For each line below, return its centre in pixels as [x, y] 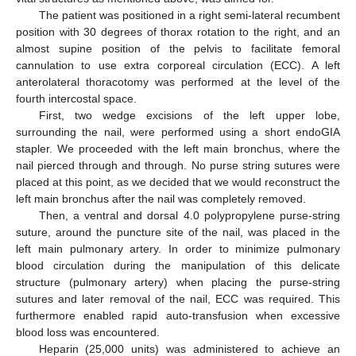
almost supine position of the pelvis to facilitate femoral [178, 48]
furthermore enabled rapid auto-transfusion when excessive [178, 315]
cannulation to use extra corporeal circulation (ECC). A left [178, 65]
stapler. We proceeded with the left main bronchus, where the [178, 148]
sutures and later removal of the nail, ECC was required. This [178, 298]
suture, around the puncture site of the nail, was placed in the [178, 232]
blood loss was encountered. [88, 332]
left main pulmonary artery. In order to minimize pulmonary [178, 248]
